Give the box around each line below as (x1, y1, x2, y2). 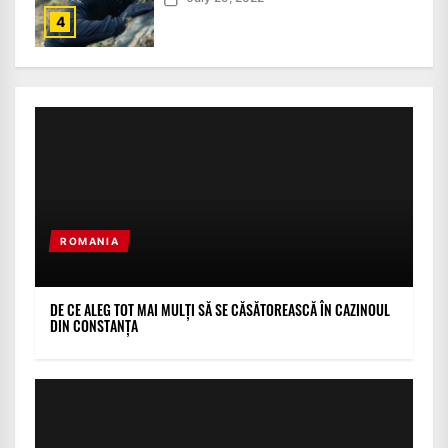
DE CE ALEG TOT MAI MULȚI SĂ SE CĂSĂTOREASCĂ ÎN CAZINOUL (50, 299, 390, 321)
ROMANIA (59, 235, 120, 248)
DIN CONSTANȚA (50, 315, 138, 337)
